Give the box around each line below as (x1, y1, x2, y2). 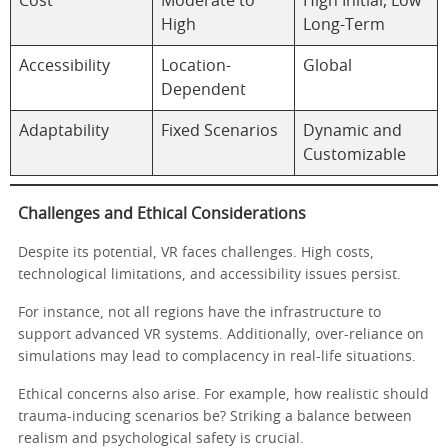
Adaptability (19, 123, 109, 140)
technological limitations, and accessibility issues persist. (18, 268, 401, 283)
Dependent (161, 82, 246, 99)
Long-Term (303, 17, 385, 34)
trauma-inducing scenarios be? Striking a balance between (18, 410, 412, 425)
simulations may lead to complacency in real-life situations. (18, 350, 416, 365)
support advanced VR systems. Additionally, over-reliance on (18, 328, 424, 343)
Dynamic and (303, 123, 402, 140)
